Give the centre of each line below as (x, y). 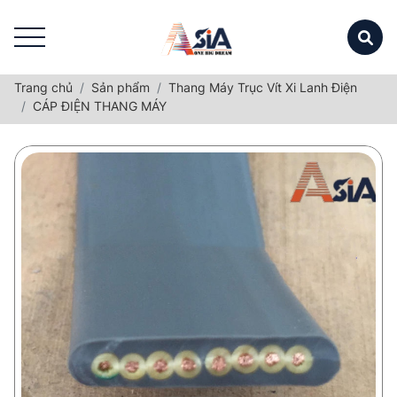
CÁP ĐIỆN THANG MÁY (100, 106)
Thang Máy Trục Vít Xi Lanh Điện (263, 87)
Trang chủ (43, 87)
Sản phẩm (121, 87)
